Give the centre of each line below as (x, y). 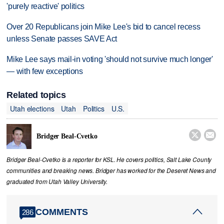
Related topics (36, 95)
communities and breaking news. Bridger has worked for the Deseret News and (111, 171)
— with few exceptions (45, 71)
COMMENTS (62, 212)
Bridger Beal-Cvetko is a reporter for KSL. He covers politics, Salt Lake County (109, 160)
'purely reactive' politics (46, 6)
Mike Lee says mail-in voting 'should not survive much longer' (110, 59)
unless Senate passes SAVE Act (62, 39)
